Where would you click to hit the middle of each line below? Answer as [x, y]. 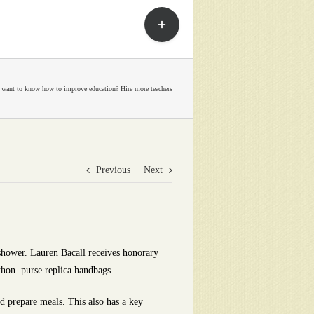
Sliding [158, 33]
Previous [113, 170]
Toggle [157, 15]
